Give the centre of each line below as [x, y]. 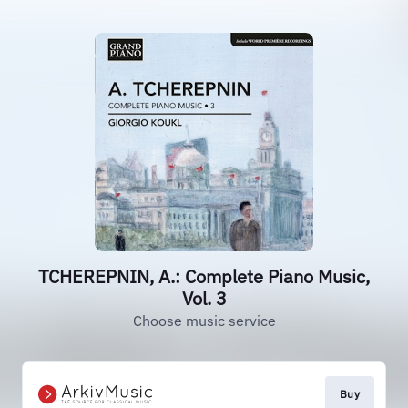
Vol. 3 [204, 298]
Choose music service [204, 321]
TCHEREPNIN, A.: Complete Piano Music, [204, 276]
